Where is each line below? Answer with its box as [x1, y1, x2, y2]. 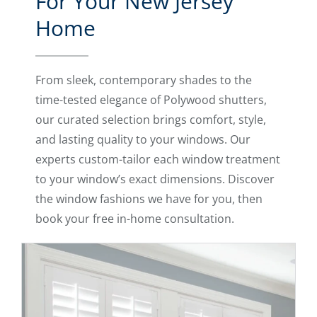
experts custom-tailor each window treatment [35, 151, 280, 168]
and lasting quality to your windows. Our [35, 132, 250, 148]
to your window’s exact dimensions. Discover [35, 171, 275, 188]
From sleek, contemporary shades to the [35, 72, 252, 88]
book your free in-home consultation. [35, 211, 234, 227]
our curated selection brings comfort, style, [35, 112, 266, 128]
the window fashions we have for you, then [35, 191, 263, 207]
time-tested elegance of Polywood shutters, [35, 92, 267, 108]
